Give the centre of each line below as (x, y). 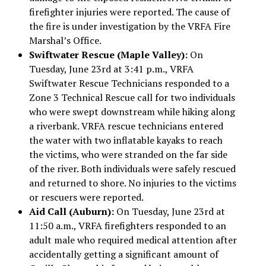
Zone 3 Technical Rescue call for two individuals (132, 97)
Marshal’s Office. (65, 40)
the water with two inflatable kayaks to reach (126, 140)
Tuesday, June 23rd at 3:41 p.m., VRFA (111, 69)
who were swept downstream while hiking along (132, 111)
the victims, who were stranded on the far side (128, 154)
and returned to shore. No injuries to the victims (132, 183)
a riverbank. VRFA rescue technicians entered (126, 126)
